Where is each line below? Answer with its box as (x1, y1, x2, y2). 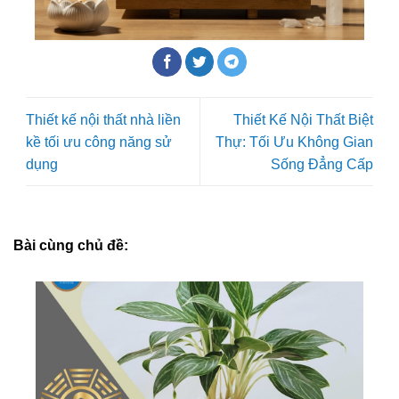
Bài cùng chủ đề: (13, 237, 128, 253)
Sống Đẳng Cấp (271, 156, 373, 172)
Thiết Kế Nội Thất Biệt (233, 111, 373, 127)
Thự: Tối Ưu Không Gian (216, 134, 373, 150)
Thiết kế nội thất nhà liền (26, 111, 181, 127)
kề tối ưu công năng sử (26, 134, 172, 150)
